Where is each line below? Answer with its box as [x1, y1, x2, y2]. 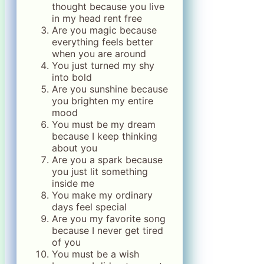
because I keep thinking [52, 130, 157, 142]
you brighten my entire [52, 94, 153, 107]
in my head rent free [52, 12, 142, 24]
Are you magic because [52, 24, 157, 36]
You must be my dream [52, 118, 156, 130]
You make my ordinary [52, 189, 153, 201]
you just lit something [52, 165, 148, 177]
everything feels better [52, 35, 153, 48]
